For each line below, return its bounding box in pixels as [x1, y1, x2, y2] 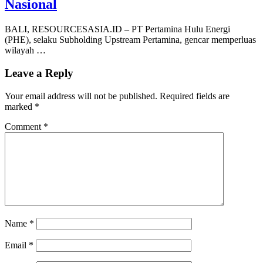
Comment [5, 121, 43, 131]
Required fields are [160, 90, 230, 101]
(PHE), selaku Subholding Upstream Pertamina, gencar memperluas [5, 35, 256, 45]
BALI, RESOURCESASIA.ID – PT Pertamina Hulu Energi [5, 24, 230, 35]
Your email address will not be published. [5, 90, 157, 101]
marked [5, 101, 35, 112]
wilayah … [5, 45, 46, 56]
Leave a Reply [5, 66, 73, 79]
